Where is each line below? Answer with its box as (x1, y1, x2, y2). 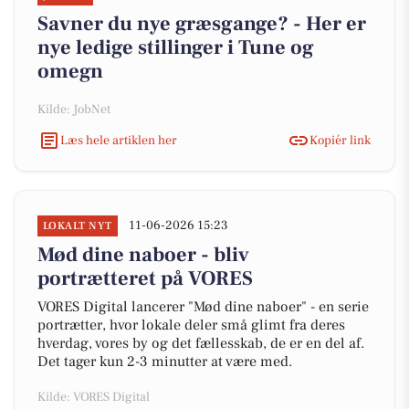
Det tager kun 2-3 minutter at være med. (37, 352, 292, 371)
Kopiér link (309, 131, 371, 149)
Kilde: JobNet (37, 101, 110, 118)
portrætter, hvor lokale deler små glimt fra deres (37, 316, 345, 334)
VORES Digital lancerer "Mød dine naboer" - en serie (37, 298, 369, 316)
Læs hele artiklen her (60, 131, 177, 149)
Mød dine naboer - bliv (37, 242, 249, 267)
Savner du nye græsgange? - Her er (37, 11, 366, 37)
